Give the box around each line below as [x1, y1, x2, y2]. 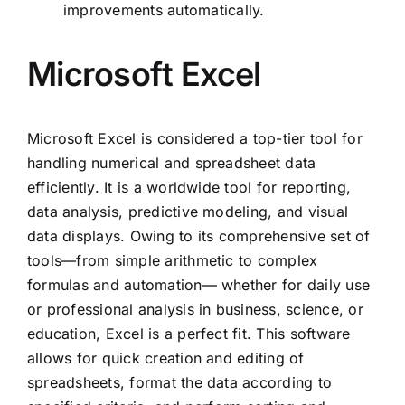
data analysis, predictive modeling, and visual [27, 202, 349, 221]
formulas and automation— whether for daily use [27, 276, 371, 295]
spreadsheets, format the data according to [27, 373, 333, 392]
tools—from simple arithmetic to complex [27, 251, 318, 270]
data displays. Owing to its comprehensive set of [27, 227, 371, 246]
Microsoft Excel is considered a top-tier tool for [27, 129, 363, 148]
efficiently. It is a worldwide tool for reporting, [27, 178, 351, 197]
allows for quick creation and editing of [27, 349, 305, 368]
